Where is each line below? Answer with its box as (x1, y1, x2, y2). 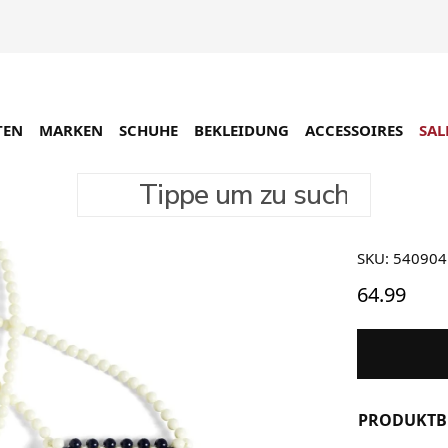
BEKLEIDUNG (194, 119, 289, 140)
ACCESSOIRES (305, 119, 403, 140)
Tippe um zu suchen (76, 172, 214, 193)
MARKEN (39, 119, 103, 140)
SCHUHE (119, 119, 178, 140)
